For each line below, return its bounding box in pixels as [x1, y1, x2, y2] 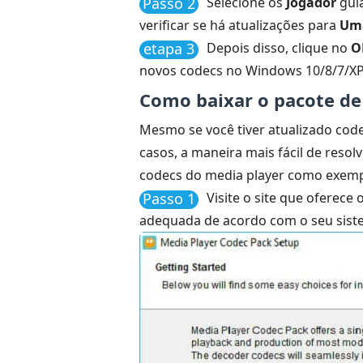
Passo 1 [143, 189, 195, 208]
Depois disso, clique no [207, 39, 351, 57]
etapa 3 [143, 39, 194, 58]
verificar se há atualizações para [139, 16, 340, 34]
